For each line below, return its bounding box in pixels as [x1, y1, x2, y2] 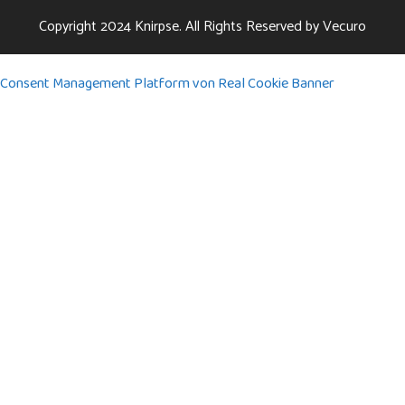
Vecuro [323, 14, 366, 40]
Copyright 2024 [39, 14, 135, 40]
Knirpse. [135, 14, 182, 40]
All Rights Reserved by [182, 14, 323, 40]
